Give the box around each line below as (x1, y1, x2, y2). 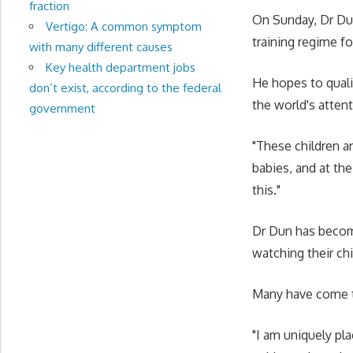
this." (252, 181, 281, 198)
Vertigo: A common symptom (45, 18, 202, 34)
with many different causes (28, 39, 173, 54)
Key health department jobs (45, 59, 195, 75)
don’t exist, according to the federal (28, 80, 221, 95)
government (28, 100, 95, 116)
